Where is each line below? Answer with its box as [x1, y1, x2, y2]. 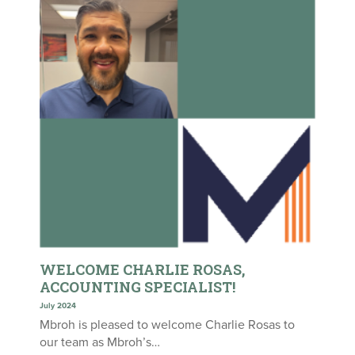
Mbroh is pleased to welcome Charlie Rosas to [40, 316, 295, 333]
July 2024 [40, 300, 76, 311]
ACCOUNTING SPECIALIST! [40, 277, 235, 296]
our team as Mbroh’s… [40, 334, 160, 350]
